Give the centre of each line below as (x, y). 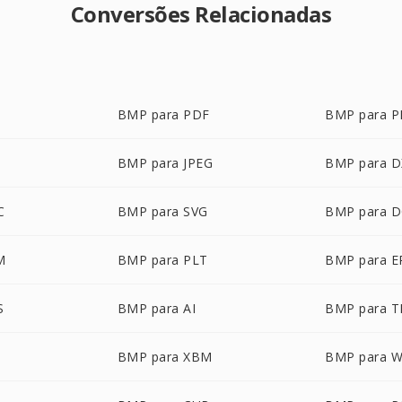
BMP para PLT (162, 260)
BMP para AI (157, 308)
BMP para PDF (163, 114)
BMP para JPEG (165, 163)
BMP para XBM (165, 357)
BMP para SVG (162, 211)
